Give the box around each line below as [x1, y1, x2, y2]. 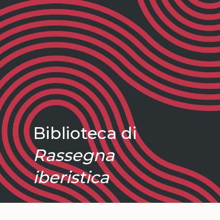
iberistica [33, 166, 110, 187]
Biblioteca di [33, 122, 137, 143]
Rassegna [33, 144, 115, 165]
